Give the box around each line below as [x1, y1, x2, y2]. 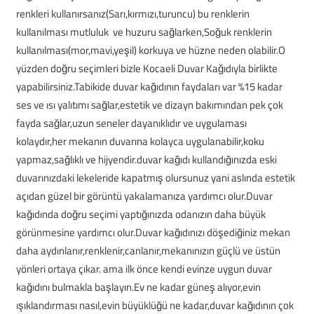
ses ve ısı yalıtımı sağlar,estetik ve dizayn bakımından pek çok [15, 97, 283, 113]
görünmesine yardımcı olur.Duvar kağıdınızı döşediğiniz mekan [15, 224, 290, 240]
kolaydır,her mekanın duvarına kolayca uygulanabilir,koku [15, 133, 264, 149]
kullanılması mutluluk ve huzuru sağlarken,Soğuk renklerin [15, 24, 272, 40]
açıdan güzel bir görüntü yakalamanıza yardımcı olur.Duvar [15, 188, 273, 204]
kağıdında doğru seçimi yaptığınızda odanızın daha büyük [15, 206, 266, 222]
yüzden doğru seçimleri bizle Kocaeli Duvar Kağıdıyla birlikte [15, 60, 278, 76]
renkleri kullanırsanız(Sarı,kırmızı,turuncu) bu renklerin [15, 6, 250, 22]
